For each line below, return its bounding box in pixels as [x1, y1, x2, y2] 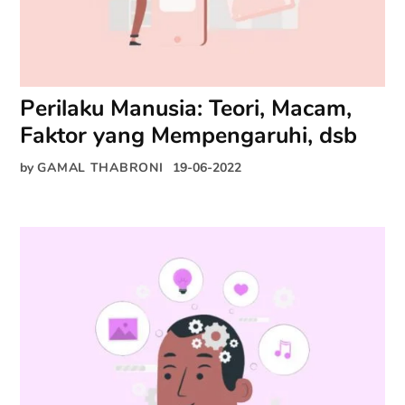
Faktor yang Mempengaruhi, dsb [20, 120, 358, 152]
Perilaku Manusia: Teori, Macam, [20, 93, 353, 125]
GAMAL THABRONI [37, 158, 164, 177]
